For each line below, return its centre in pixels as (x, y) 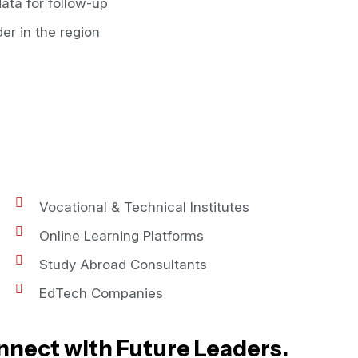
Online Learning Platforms (121, 236)
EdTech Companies (101, 293)
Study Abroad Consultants (123, 265)
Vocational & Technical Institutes (144, 207)
